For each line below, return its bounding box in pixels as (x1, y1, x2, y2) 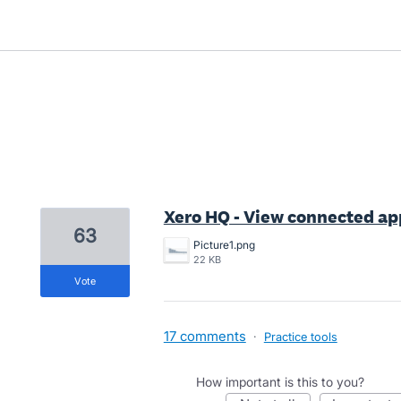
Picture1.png (192, 238, 255, 252)
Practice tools (263, 329, 337, 344)
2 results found (38, 182, 138, 200)
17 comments (163, 328, 246, 345)
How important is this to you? (195, 374, 364, 389)
